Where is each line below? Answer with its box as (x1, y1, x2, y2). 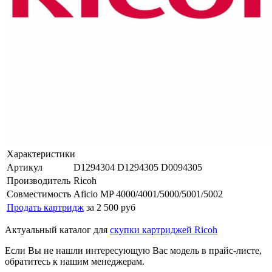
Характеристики (7, 148, 75, 159)
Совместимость (7, 188, 71, 199)
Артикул (7, 161, 42, 172)
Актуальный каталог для (5, 224, 110, 235)
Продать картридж (7, 202, 84, 212)
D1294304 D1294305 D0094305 (73, 161, 202, 172)
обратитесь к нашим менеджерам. (5, 256, 144, 267)
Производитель (7, 175, 70, 186)
